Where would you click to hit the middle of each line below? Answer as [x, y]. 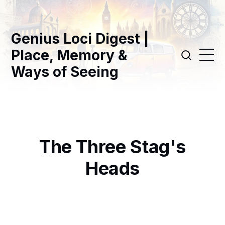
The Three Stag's [113, 146]
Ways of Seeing [65, 72]
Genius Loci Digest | [80, 38]
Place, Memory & [69, 55]
